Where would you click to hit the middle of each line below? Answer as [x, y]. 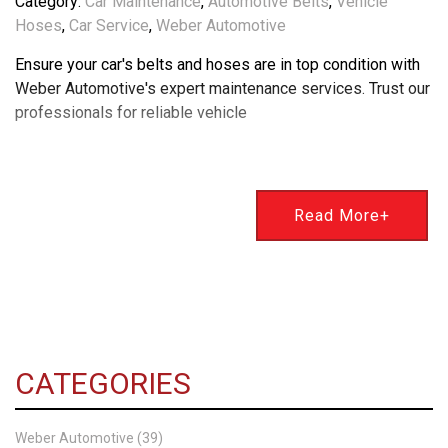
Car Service [109, 25]
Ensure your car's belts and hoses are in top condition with [217, 64]
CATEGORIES [103, 383]
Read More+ [342, 215]
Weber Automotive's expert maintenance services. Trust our [222, 88]
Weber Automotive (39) [89, 437]
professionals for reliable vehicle [131, 112]
